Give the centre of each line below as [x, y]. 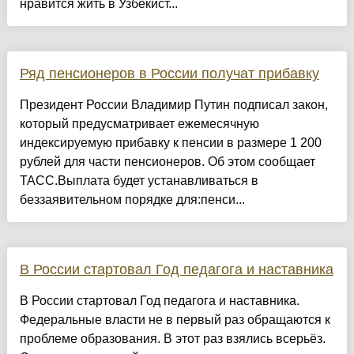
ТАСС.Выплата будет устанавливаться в [139, 180]
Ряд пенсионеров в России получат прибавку [169, 73]
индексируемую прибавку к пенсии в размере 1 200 [170, 142]
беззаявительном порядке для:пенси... [132, 199]
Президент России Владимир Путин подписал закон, [173, 104]
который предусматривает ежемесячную [139, 123]
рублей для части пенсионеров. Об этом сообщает [167, 161]
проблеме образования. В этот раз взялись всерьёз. [172, 338]
